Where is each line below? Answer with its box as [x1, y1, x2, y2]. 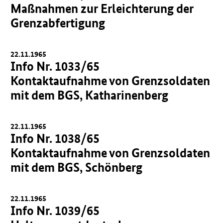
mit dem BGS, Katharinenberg [10, 87, 169, 103]
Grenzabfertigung [10, 15, 106, 31]
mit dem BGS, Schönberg [10, 159, 143, 175]
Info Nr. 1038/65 [10, 130, 100, 146]
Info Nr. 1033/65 [10, 58, 100, 74]
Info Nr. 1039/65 [10, 203, 100, 219]
